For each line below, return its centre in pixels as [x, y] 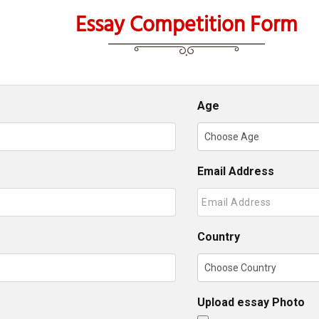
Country [219, 237]
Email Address [236, 172]
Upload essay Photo [251, 303]
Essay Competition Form [187, 23]
